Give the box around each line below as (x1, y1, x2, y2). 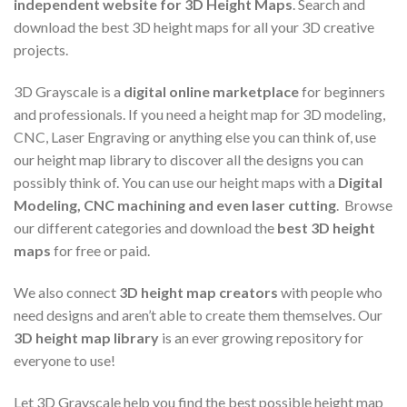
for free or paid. (51, 241, 150, 259)
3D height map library (14, 328, 159, 346)
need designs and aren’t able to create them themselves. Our (14, 305, 382, 323)
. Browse (336, 195, 392, 213)
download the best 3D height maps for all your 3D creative (14, 18, 374, 36)
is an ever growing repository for (159, 328, 363, 346)
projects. (14, 41, 68, 59)
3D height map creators (119, 283, 278, 301)
